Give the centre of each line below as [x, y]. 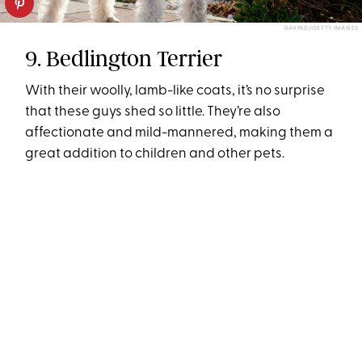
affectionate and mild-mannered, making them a [179, 133]
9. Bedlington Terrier [124, 59]
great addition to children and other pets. [155, 154]
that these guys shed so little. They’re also [153, 112]
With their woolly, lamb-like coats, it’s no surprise [175, 91]
